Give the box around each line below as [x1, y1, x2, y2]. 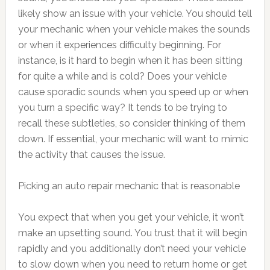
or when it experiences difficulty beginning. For [17, 39, 221, 51]
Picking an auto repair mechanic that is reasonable [17, 180, 240, 192]
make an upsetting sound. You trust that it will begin [17, 227, 247, 239]
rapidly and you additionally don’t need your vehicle [17, 242, 246, 254]
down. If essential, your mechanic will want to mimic [17, 133, 248, 145]
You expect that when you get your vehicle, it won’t [17, 211, 244, 223]
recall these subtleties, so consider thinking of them [17, 117, 245, 129]
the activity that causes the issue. [17, 148, 165, 160]
